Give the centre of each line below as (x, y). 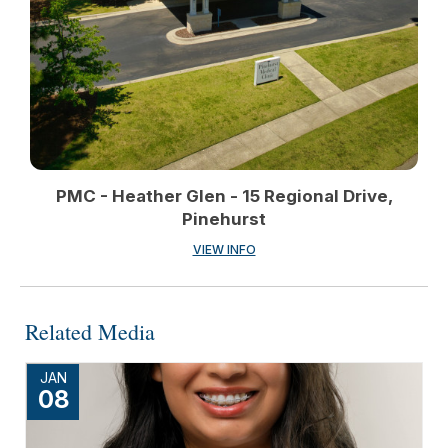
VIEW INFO (224, 249)
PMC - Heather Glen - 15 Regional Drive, (224, 196)
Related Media (90, 331)
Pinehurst (224, 219)
